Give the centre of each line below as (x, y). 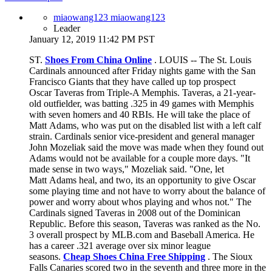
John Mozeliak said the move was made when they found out (146, 147)
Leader (67, 28)
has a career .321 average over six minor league (120, 245)
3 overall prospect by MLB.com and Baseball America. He (142, 234)
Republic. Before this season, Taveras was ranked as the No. (145, 223)
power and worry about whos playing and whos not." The (140, 202)
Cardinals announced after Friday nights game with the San (142, 70)
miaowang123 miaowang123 (109, 17)
